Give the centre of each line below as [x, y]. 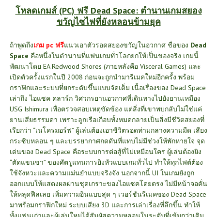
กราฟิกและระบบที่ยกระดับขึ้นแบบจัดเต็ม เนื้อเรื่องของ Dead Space [108, 87]
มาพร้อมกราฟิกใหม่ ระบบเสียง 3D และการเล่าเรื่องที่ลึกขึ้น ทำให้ [105, 205]
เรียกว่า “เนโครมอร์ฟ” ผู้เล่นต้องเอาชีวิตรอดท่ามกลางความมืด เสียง [108, 130]
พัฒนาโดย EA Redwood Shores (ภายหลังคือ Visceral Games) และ [105, 66]
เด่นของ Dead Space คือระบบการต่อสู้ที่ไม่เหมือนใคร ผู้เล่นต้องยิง [106, 151]
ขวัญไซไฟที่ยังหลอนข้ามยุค [108, 21]
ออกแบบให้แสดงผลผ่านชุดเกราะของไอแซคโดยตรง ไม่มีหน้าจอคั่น [108, 183]
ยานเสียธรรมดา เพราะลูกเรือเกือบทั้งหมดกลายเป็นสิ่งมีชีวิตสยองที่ [107, 119]
